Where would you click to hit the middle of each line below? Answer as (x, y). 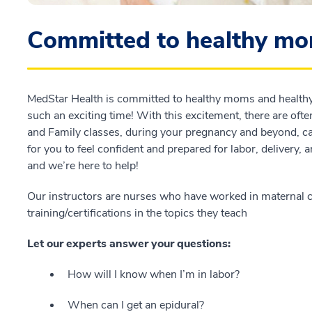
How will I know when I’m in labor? (154, 274)
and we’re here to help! (83, 165)
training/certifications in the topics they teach (137, 213)
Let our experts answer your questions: (129, 243)
